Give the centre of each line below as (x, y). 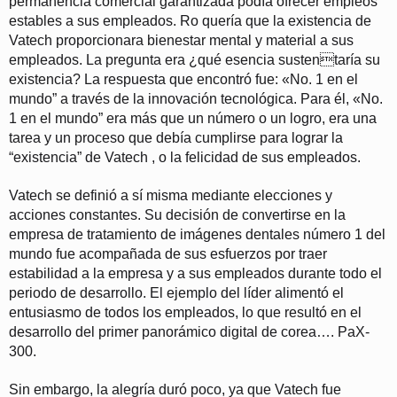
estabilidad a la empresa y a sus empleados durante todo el (195, 273)
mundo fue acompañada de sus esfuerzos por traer (168, 253)
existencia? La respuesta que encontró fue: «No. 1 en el (183, 79)
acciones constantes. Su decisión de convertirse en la (177, 214)
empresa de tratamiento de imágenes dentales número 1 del (197, 234)
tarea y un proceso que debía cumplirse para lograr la (176, 137)
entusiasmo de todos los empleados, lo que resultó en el (185, 312)
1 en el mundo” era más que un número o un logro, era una (193, 118)
